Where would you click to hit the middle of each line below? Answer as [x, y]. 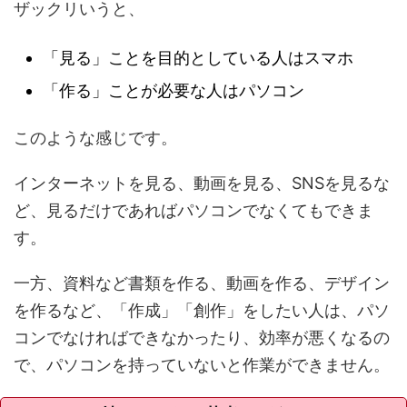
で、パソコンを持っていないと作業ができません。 [202, 365]
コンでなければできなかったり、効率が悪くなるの [202, 338]
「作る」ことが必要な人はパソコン [174, 90]
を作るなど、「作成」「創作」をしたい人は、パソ [202, 311]
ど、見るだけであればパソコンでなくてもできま [194, 211]
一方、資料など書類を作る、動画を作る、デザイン [202, 283]
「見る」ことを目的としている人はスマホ [198, 57]
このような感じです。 [95, 138]
